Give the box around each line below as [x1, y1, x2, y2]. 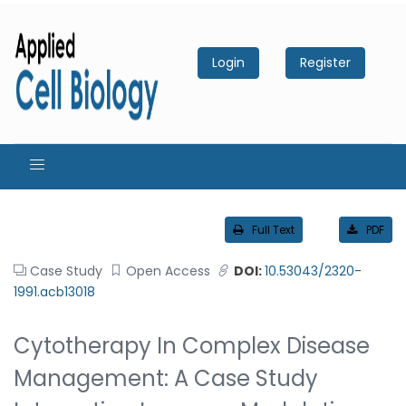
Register [300, 53, 351, 72]
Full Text [252, 221, 295, 237]
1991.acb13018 [14, 282, 95, 301]
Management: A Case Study [14, 362, 318, 393]
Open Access [126, 261, 210, 280]
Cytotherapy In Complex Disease [14, 330, 370, 361]
